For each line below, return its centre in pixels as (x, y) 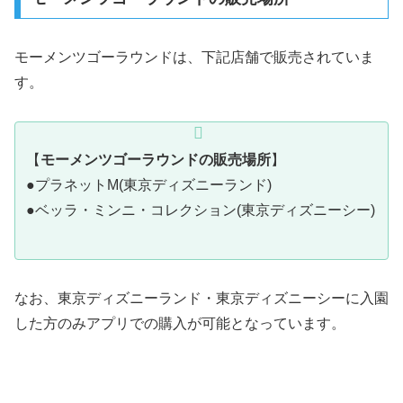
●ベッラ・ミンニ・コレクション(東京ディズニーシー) (201, 210)
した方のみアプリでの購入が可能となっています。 (180, 324)
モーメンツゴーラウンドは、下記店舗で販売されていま (194, 57)
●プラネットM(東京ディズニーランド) (149, 184)
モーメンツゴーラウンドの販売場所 (156, 159)
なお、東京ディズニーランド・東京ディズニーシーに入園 (201, 299)
